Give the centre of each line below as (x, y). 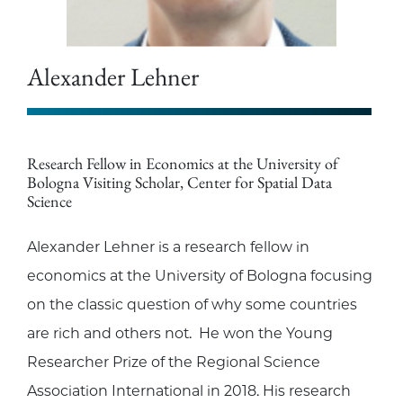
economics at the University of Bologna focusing (200, 276)
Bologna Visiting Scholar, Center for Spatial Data (179, 183)
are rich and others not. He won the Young (180, 334)
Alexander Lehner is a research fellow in (168, 247)
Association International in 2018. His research (189, 391)
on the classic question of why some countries (192, 305)
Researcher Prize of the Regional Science (174, 363)
